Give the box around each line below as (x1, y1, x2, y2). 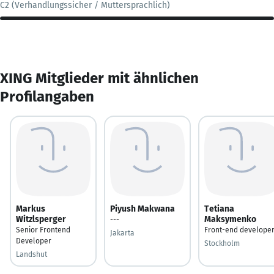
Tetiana (204, 203, 234, 214)
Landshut (16, 250, 47, 259)
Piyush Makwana (110, 203, 175, 214)
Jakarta (110, 228, 135, 237)
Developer (16, 236, 51, 245)
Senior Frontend (16, 225, 70, 234)
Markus (16, 203, 45, 214)
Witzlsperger (16, 213, 66, 224)
